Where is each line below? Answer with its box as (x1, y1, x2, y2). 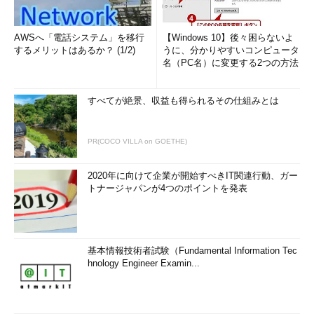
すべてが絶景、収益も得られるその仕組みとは (88, 95, 279, 106)
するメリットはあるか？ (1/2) (14, 45, 135, 55)
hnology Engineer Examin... (88, 258, 200, 268)
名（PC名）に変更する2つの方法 (163, 57, 299, 68)
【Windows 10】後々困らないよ (163, 32, 294, 43)
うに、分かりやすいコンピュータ (163, 45, 299, 55)
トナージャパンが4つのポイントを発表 (88, 183, 247, 193)
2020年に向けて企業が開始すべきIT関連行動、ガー (88, 170, 298, 181)
